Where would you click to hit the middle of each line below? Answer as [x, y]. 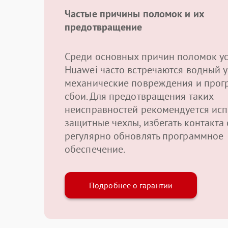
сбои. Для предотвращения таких [139, 96]
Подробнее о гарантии [131, 185]
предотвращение [104, 27]
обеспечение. [95, 149]
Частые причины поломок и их [135, 14]
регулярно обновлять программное [144, 136]
